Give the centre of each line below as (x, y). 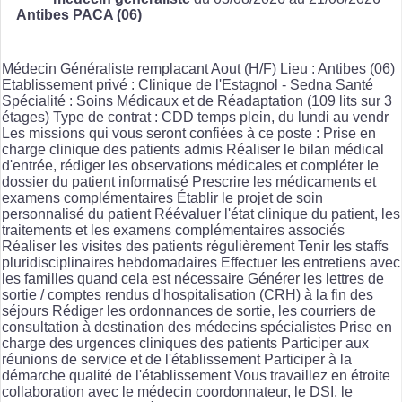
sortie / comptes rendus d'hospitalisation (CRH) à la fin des (188, 294)
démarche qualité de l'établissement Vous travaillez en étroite (196, 375)
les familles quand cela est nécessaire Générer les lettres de (193, 278)
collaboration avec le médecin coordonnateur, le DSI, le (177, 391)
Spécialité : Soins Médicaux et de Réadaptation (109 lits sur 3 (197, 100)
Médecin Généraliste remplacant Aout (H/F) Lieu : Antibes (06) (198, 68)
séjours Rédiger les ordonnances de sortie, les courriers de (189, 310)
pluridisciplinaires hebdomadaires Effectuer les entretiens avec (201, 262)
